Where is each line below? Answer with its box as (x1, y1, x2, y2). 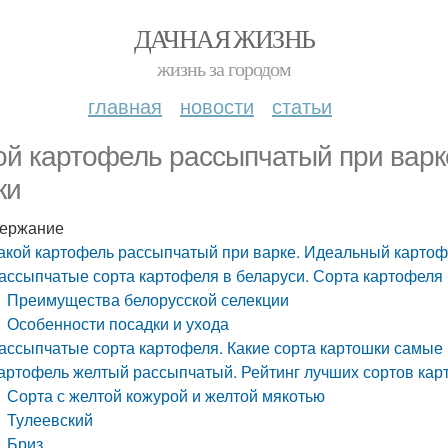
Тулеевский (7, 408, 94, 431)
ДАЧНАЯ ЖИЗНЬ (133, 21, 315, 55)
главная (88, 91, 162, 120)
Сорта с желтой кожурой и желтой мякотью (7, 384, 326, 407)
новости (180, 91, 254, 120)
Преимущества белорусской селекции (7, 288, 290, 311)
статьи (272, 91, 332, 120)
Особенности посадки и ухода (7, 312, 230, 335)
